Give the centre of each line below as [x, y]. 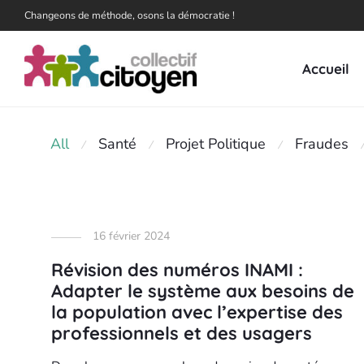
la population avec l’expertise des [197, 312]
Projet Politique [216, 144]
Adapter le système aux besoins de [202, 291]
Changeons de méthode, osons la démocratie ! [130, 15]
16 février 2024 [131, 236]
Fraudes [322, 144]
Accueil [325, 69]
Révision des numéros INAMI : [177, 270]
